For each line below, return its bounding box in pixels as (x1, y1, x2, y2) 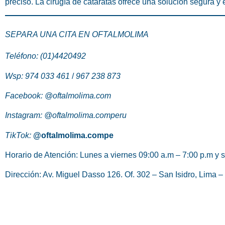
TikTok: (5, 131, 31, 140)
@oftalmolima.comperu (44, 111, 127, 120)
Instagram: (5, 111, 44, 120)
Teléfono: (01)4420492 (5, 52, 86, 61)
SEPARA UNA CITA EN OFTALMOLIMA (5, 30, 149, 39)
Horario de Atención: (5, 151, 78, 160)
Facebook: (5, 91, 45, 100)
